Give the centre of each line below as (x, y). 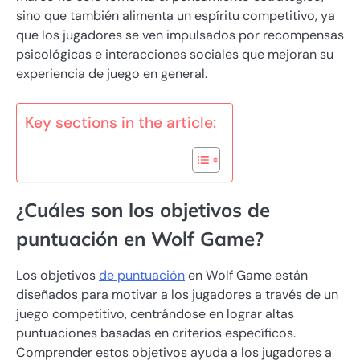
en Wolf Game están (246, 276)
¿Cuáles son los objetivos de (143, 210)
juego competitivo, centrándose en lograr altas (155, 314)
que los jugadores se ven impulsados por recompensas (180, 35)
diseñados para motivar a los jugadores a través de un (177, 295)
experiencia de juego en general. (112, 74)
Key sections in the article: (121, 123)
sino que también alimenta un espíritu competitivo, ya (176, 16)
